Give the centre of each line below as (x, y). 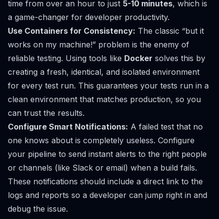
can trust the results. (46, 113)
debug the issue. (38, 208)
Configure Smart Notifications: (68, 126)
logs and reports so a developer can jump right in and (108, 195)
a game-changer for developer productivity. (89, 17)
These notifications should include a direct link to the (105, 181)
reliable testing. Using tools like (66, 58)
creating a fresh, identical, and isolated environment (104, 72)
